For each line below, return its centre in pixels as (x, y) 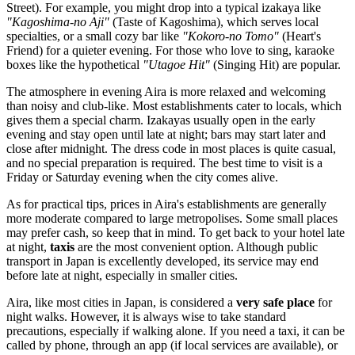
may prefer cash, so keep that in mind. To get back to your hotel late (176, 233)
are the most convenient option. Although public (196, 247)
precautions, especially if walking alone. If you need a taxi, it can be (176, 331)
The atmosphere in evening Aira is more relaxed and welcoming (166, 92)
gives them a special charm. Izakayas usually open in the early (161, 120)
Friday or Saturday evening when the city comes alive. (142, 177)
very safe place (275, 303)
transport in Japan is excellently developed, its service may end (162, 261)
